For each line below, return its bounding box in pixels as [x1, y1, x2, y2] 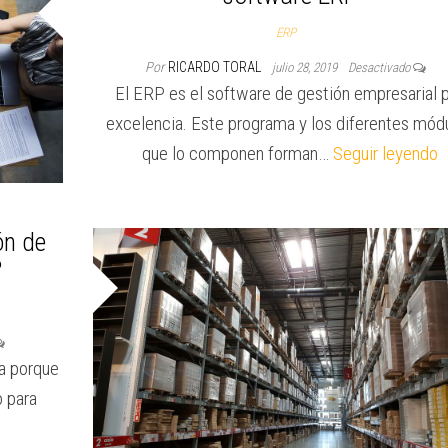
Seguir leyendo [332, 142, 438, 166]
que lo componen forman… [141, 142, 333, 166]
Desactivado [348, 60, 414, 76]
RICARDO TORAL [168, 59, 265, 76]
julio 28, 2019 [272, 60, 341, 76]
